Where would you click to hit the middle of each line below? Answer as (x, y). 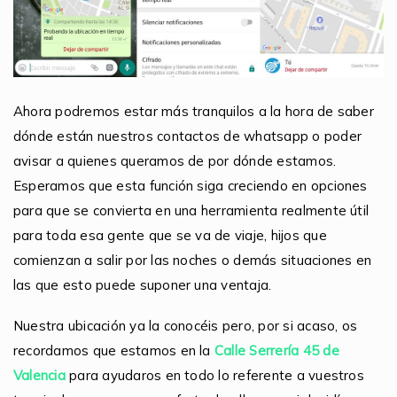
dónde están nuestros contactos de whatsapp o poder (187, 136)
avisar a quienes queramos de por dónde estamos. (175, 161)
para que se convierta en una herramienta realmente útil (191, 211)
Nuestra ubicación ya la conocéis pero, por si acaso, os (186, 326)
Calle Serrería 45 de (276, 351)
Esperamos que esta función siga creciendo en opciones (191, 186)
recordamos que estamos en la (114, 351)
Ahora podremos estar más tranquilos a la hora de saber (194, 112)
